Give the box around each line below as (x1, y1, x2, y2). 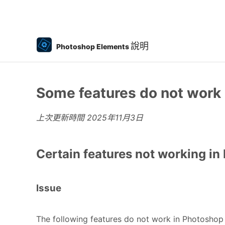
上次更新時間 (36, 113, 87, 123)
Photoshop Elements (56, 42, 129, 51)
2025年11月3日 (87, 113, 143, 123)
